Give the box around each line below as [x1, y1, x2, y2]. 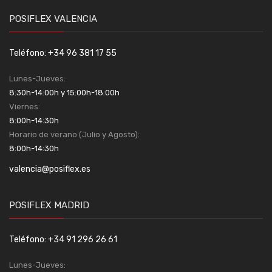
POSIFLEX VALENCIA [9, 13, 97, 25]
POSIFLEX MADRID [9, 200, 89, 211]
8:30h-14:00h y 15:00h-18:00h [9, 88, 120, 98]
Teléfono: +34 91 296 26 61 [9, 234, 117, 245]
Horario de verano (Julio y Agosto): [9, 130, 141, 140]
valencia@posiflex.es [9, 164, 90, 175]
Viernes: [9, 102, 42, 112]
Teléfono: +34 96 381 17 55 [9, 48, 117, 59]
